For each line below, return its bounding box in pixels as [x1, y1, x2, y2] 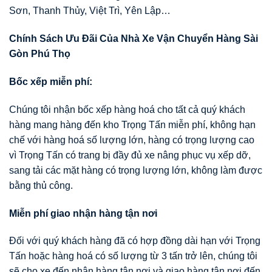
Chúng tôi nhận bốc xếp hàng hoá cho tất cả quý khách [9, 104, 245, 115]
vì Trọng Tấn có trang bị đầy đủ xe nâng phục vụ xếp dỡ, [9, 149, 251, 160]
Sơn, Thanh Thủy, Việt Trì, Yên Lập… [9, 5, 171, 16]
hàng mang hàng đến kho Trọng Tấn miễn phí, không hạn [9, 119, 256, 130]
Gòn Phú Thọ [9, 49, 70, 59]
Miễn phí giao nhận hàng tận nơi [9, 208, 157, 219]
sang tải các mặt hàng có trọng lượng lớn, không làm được [9, 165, 262, 175]
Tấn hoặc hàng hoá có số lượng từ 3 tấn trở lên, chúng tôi [9, 251, 257, 262]
